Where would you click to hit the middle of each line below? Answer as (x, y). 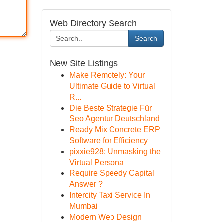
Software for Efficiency (108, 140)
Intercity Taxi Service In (110, 195)
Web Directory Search (93, 23)
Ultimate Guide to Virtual (112, 86)
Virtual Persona (96, 162)
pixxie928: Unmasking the (115, 151)
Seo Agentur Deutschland (114, 119)
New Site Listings (83, 63)
